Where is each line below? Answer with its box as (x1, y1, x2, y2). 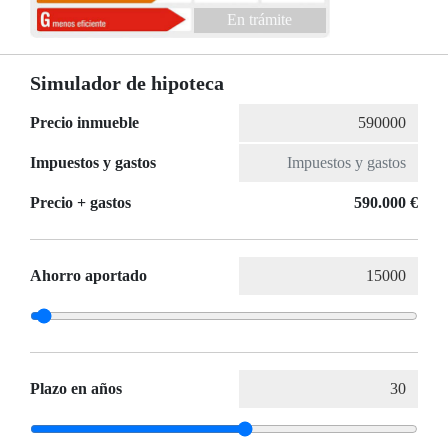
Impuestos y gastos (30, 154, 156, 172)
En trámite (227, 11, 292, 29)
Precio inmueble (30, 114, 139, 132)
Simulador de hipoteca (30, 72, 224, 95)
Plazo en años (30, 380, 122, 398)
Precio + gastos (30, 194, 131, 212)
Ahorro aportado (30, 267, 147, 285)
